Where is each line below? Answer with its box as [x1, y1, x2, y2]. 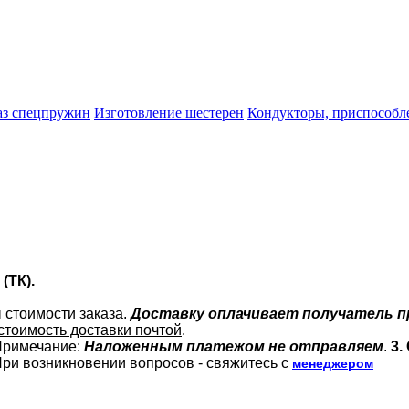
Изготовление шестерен [94, 105, 244, 121]
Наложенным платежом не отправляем [84, 339, 383, 355]
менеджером [292, 356, 373, 372]
